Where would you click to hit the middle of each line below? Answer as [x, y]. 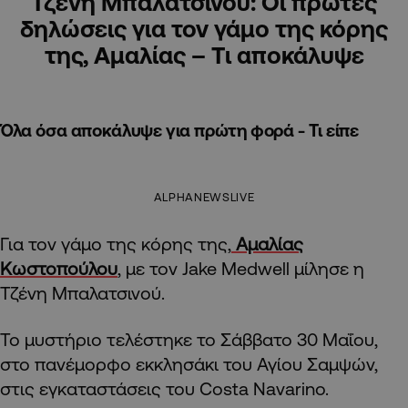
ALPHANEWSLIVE [204, 197]
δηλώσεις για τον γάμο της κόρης [204, 28]
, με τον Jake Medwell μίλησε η [241, 268]
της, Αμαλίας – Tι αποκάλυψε [204, 55]
